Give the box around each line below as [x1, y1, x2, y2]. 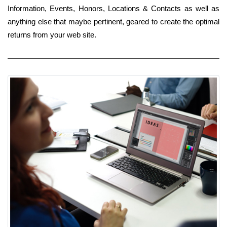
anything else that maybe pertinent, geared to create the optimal [8, 17, 219, 26]
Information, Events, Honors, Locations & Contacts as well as [8, 4, 219, 13]
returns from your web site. [8, 30, 96, 40]
